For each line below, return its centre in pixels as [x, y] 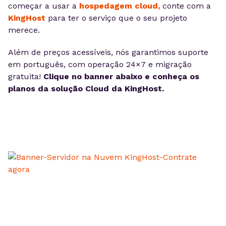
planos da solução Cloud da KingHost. [86, 89]
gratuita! [26, 76]
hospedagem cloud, [120, 6]
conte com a [185, 6]
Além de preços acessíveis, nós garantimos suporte [108, 52]
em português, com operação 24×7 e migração [100, 64]
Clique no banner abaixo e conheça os [121, 76]
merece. [25, 30]
